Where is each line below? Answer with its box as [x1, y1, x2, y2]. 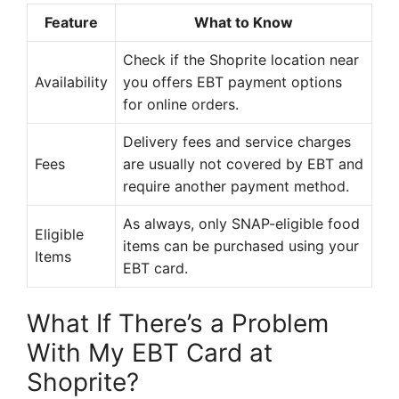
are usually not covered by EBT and [123, 155, 363, 174]
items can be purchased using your [123, 237, 359, 256]
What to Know [194, 13, 293, 32]
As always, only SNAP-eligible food [123, 215, 360, 233]
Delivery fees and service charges [123, 133, 351, 151]
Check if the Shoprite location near [123, 51, 359, 69]
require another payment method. [123, 177, 349, 196]
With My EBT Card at [27, 338, 273, 369]
